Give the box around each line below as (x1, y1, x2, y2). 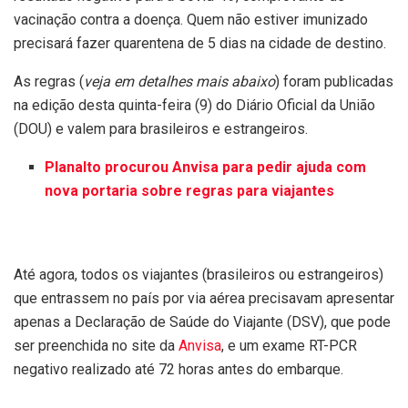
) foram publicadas (275, 73, 393, 91)
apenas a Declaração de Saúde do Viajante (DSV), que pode (14, 313, 391, 331)
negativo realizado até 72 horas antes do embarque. (14, 361, 343, 379)
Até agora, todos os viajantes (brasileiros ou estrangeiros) (14, 266, 383, 284)
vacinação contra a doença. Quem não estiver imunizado (14, 11, 368, 29)
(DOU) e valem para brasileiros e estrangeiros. (14, 120, 308, 138)
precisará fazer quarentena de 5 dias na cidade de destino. (14, 35, 386, 53)
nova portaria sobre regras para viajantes (45, 182, 335, 200)
